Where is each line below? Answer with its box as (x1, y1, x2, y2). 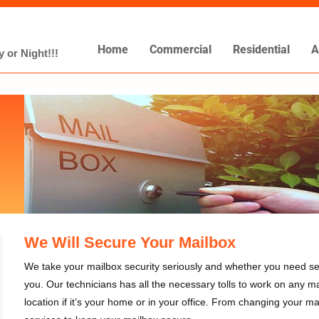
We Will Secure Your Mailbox (24, 233, 236, 251)
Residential (232, 43, 290, 56)
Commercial (149, 43, 211, 56)
